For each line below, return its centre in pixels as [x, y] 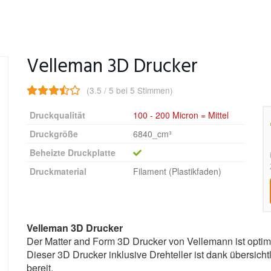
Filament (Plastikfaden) [177, 171]
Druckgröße [54, 133]
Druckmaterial [58, 171]
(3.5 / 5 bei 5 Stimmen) [130, 90]
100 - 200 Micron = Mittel [181, 115]
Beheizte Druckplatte [73, 152]
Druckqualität [57, 115]
